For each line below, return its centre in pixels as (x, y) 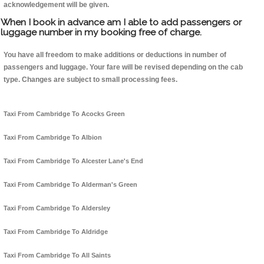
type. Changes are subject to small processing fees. (90, 80)
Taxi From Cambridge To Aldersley (57, 208)
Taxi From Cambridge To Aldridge (56, 232)
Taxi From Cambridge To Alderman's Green (70, 185)
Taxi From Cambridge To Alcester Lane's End (73, 161)
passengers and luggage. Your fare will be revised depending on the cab (123, 67)
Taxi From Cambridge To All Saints (57, 255)
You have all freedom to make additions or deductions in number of (115, 55)
